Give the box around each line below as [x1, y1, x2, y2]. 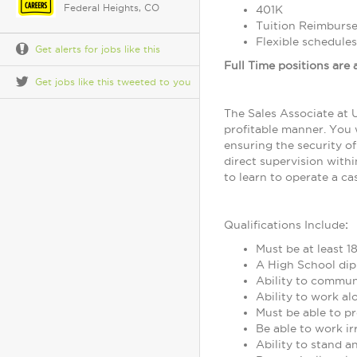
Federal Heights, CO [64, 2, 159, 13]
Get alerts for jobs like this [35, 44, 160, 54]
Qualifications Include [224, 218, 345, 231]
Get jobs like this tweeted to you [35, 76, 190, 87]
